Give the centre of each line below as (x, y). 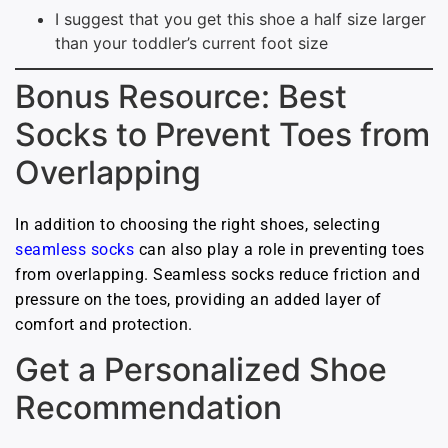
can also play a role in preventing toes (279, 249)
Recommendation (148, 408)
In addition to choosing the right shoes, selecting (197, 224)
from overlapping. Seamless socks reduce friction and (217, 274)
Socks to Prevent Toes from (222, 134)
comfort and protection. (104, 324)
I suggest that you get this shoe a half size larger (240, 18)
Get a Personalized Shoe (201, 370)
